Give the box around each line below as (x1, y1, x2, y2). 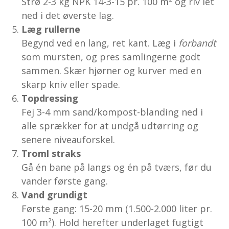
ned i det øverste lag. (21, 9, 114, 21)
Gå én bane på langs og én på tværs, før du (21, 161, 212, 173)
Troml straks (21, 147, 81, 159)
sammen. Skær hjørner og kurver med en (21, 64, 202, 77)
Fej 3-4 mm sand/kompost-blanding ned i (21, 105, 203, 118)
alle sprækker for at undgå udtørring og (21, 119, 199, 132)
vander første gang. (21, 174, 108, 187)
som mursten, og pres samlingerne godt (21, 50, 201, 63)
